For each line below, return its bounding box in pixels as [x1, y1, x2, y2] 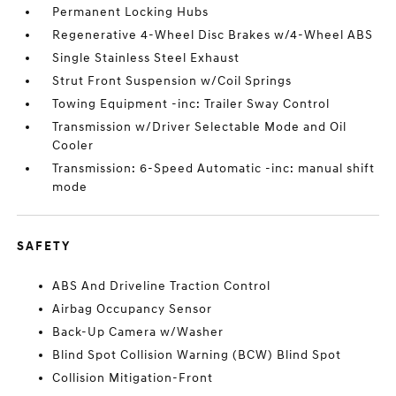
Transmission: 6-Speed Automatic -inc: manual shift [52, 161, 376, 176]
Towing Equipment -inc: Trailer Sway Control [52, 96, 331, 111]
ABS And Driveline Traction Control [52, 278, 271, 293]
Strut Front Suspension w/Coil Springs [52, 73, 293, 88]
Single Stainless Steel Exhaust [52, 50, 240, 65]
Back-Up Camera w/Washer [52, 324, 225, 339]
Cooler [52, 138, 95, 153]
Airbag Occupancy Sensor [52, 301, 213, 316]
